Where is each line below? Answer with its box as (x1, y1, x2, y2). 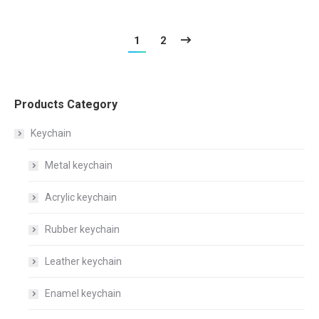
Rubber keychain (45, 224, 120, 236)
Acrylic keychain (45, 192, 117, 204)
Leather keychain (45, 256, 122, 268)
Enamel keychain (45, 288, 121, 300)
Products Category (14, 98, 117, 112)
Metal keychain (45, 159, 113, 172)
